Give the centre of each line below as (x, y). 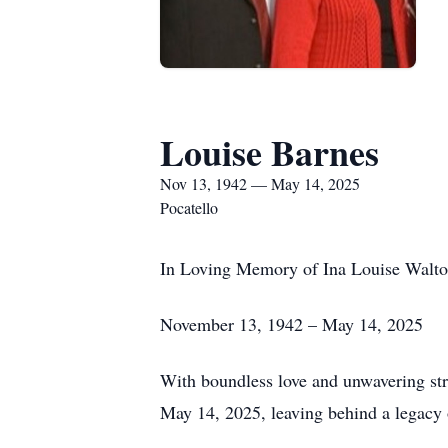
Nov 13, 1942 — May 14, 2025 (260, 183)
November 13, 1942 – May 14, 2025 (291, 324)
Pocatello (189, 207)
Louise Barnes (269, 152)
